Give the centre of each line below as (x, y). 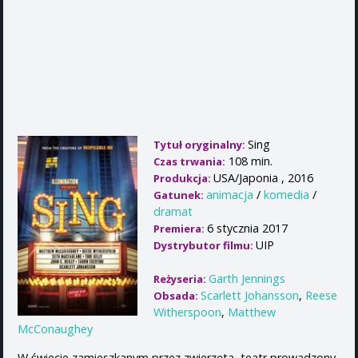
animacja (230, 195)
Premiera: (180, 229)
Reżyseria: (181, 279)
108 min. (249, 161)
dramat (173, 212)
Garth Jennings (247, 279)
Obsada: (177, 296)
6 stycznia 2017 (247, 229)
